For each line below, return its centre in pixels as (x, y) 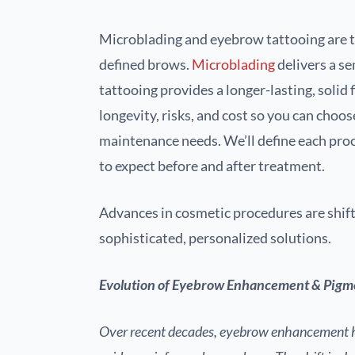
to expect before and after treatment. (212, 166)
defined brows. (145, 65)
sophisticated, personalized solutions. (215, 238)
